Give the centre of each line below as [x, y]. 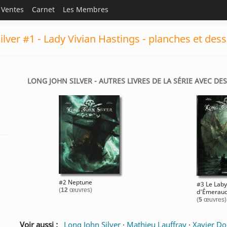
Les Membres [86, 9]
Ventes [12, 9]
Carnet [43, 9]
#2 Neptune [75, 182]
